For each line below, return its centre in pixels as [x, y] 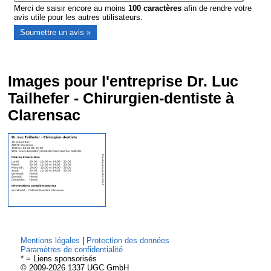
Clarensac [44, 116]
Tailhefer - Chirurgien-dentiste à [121, 99]
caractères [162, 8]
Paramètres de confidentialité [71, 250]
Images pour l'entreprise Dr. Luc [123, 82]
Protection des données [128, 241]
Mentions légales [50, 241]
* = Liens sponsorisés [58, 259]
